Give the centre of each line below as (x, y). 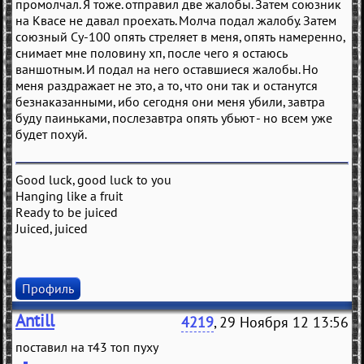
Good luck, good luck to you (93, 180)
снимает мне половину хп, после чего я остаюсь (152, 53)
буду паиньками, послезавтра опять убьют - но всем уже (174, 118)
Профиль (48, 289)
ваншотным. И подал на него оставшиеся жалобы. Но (167, 69)
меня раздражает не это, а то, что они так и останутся (167, 86)
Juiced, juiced (52, 229)
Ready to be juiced (67, 212)
